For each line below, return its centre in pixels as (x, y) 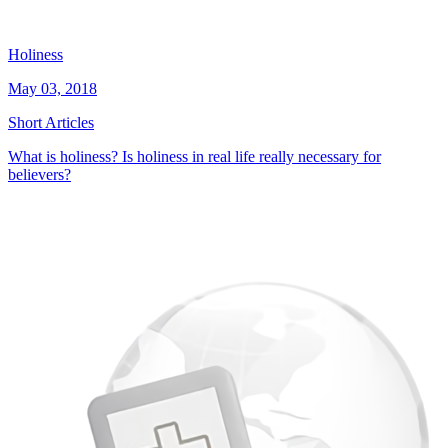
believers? (39, 174)
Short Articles (51, 122)
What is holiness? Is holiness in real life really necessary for (194, 156)
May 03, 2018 (52, 88)
